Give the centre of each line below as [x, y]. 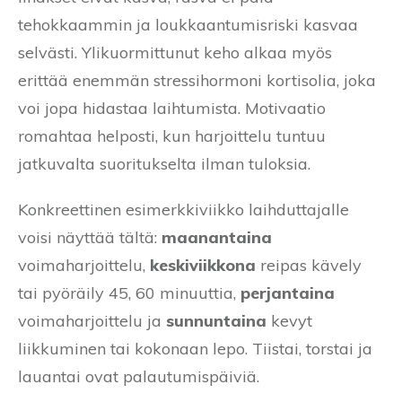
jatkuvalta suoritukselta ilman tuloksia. [164, 163]
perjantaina [288, 293]
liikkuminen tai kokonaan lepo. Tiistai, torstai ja [195, 348]
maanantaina [217, 237]
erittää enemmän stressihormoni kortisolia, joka [197, 80]
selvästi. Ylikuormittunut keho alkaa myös [175, 52]
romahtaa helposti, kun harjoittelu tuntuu [172, 135]
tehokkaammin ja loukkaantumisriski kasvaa [188, 24]
